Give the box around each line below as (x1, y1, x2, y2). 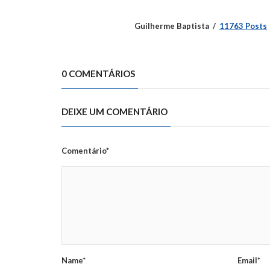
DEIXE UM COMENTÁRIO (61, 106, 168, 117)
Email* (237, 256, 261, 265)
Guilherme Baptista (134, 21, 209, 31)
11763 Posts (219, 21, 267, 31)
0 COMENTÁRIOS (61, 68, 135, 79)
